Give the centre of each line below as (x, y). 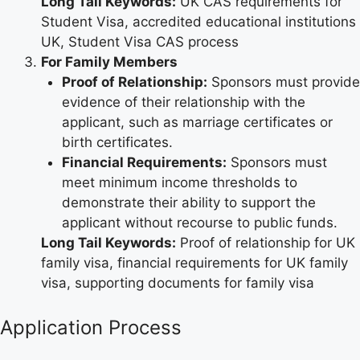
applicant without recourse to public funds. (199, 222)
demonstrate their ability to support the (188, 202)
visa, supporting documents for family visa (178, 282)
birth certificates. (117, 142)
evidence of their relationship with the (183, 102)
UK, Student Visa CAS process (140, 41)
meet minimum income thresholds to (179, 182)
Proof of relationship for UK (266, 242)
